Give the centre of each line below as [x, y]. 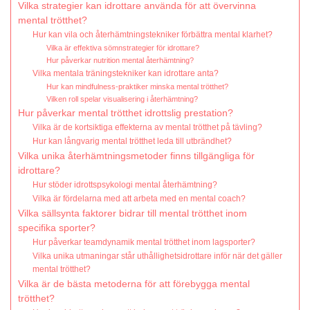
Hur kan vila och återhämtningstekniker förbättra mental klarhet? [153, 35]
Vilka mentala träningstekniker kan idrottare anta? [126, 74]
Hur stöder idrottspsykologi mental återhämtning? [125, 185]
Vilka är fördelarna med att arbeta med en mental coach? [139, 199]
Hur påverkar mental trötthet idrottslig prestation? [126, 113]
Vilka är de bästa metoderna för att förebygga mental [134, 284]
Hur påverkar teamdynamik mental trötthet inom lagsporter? [144, 243]
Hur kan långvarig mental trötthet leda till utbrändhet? [133, 142]
